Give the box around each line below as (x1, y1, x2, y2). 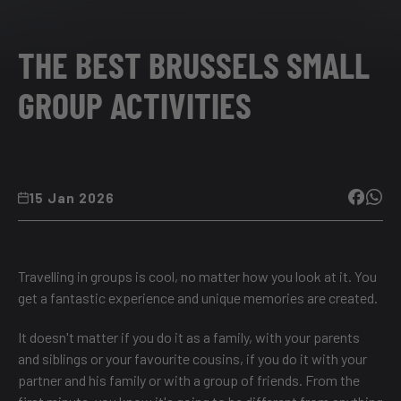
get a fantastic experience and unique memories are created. (18, 289, 378, 307)
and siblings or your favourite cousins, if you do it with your (18, 350, 367, 368)
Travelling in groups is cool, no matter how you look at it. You (18, 268, 377, 286)
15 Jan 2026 (29, 190, 115, 207)
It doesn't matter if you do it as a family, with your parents (18, 328, 360, 346)
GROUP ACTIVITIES (18, 83, 252, 127)
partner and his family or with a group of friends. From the (18, 371, 360, 389)
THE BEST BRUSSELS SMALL (18, 43, 370, 87)
